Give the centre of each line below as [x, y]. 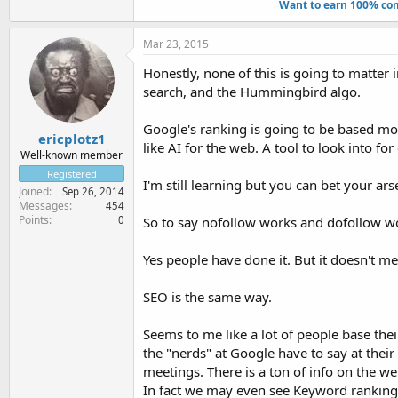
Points [34, 219]
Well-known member [72, 155]
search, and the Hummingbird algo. [252, 92]
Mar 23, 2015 [176, 44]
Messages [44, 205]
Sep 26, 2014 [93, 191]
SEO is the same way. [207, 297]
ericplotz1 [72, 138]
